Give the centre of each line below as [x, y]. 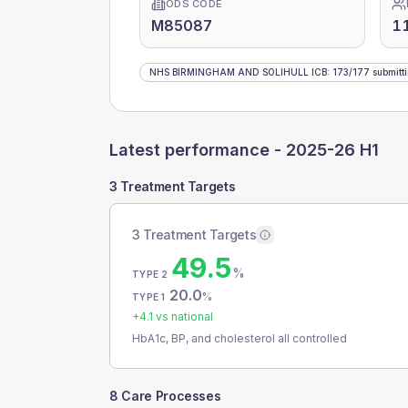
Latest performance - [198, 150]
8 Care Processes [165, 396]
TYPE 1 [149, 297]
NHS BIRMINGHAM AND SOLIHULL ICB [238, 72]
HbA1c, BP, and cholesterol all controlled [240, 338]
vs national [183, 316]
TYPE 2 [150, 274]
